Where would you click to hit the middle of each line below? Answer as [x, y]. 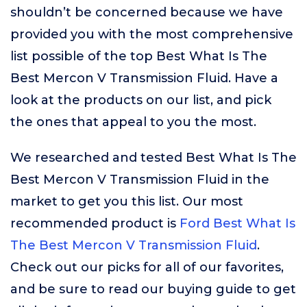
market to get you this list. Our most [127, 201]
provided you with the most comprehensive [152, 34]
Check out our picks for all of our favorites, [147, 267]
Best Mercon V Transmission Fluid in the [140, 180]
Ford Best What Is [237, 223]
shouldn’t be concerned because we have [147, 12]
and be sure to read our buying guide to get [153, 289]
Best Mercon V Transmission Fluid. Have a [144, 78]
